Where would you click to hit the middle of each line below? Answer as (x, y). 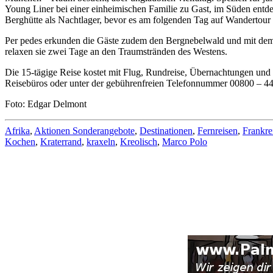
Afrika (17, 130)
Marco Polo (185, 141)
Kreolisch (139, 141)
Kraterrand (61, 141)
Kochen (20, 141)
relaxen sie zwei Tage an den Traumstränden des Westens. (116, 51)
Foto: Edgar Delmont (46, 104)
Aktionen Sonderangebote (84, 130)
